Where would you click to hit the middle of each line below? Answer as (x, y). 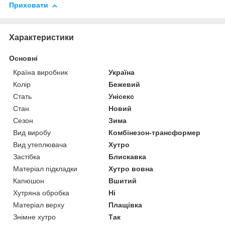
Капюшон (29, 181)
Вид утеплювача (40, 145)
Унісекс (122, 97)
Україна (122, 73)
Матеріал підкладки (45, 169)
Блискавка (128, 157)
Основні (23, 59)
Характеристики (41, 38)
